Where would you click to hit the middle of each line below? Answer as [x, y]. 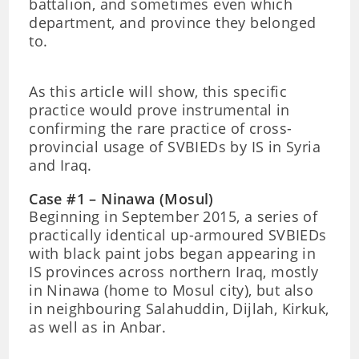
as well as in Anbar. [98, 327]
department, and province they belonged [173, 22]
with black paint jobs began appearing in [173, 253]
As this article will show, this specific [158, 91]
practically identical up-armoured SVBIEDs [178, 235]
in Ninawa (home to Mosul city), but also [171, 290]
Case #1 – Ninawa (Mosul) [121, 199]
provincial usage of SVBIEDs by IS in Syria [175, 147]
